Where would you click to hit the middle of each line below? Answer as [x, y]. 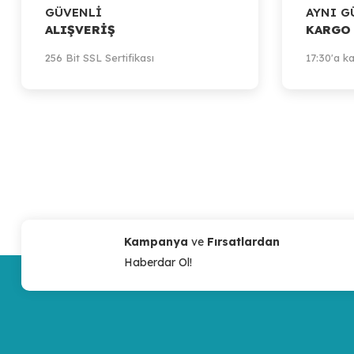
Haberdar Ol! [158, 262]
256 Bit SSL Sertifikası [100, 58]
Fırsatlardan [243, 242]
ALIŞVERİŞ [80, 30]
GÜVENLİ [73, 12]
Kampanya [158, 242]
